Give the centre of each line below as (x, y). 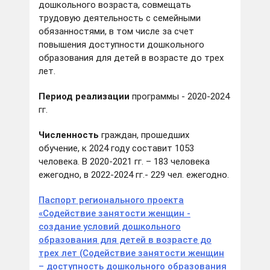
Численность (70, 135)
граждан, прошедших (145, 135)
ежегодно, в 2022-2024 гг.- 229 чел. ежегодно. (134, 175)
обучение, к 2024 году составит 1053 (116, 149)
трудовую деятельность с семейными (120, 18)
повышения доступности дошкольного (121, 45)
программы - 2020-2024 (180, 97)
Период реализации (84, 97)
